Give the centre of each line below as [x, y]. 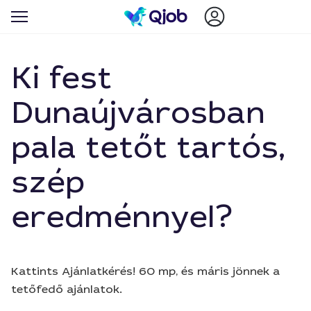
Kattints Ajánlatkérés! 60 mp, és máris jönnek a [145, 271]
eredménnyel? [122, 217]
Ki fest [61, 78]
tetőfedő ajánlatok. [67, 289]
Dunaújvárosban [138, 113]
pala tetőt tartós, [148, 148]
